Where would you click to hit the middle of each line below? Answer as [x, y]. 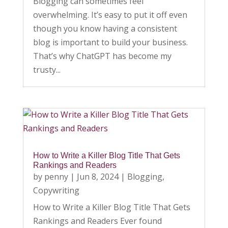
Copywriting [56, 191]
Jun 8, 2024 [97, 177]
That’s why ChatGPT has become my [102, 56]
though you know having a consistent [105, 29]
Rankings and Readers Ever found [97, 221]
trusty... [47, 70]
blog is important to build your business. [110, 42]
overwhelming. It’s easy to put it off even [110, 15]
